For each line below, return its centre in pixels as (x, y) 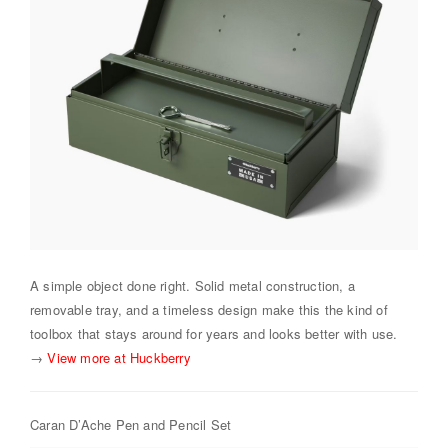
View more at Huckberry (119, 357)
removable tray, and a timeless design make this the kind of (209, 309)
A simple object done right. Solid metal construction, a (193, 285)
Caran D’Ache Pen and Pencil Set (131, 424)
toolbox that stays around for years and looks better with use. (214, 333)
